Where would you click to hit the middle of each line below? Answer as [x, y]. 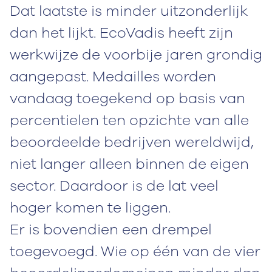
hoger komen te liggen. [90, 207]
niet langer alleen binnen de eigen [129, 164]
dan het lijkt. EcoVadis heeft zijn [121, 32]
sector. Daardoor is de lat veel [114, 185]
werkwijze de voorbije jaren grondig [136, 54]
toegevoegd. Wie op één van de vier [135, 251]
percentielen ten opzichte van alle [129, 120]
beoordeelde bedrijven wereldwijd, [132, 142]
